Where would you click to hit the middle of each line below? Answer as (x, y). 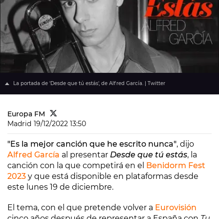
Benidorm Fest (176, 165)
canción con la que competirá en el (77, 165)
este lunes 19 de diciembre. (60, 187)
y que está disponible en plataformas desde (112, 176)
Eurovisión (176, 208)
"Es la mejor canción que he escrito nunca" (92, 144)
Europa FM (26, 114)
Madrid (19, 124)
